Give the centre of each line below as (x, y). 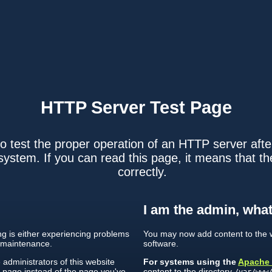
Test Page (191, 108)
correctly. (142, 172)
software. (161, 243)
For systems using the (191, 262)
